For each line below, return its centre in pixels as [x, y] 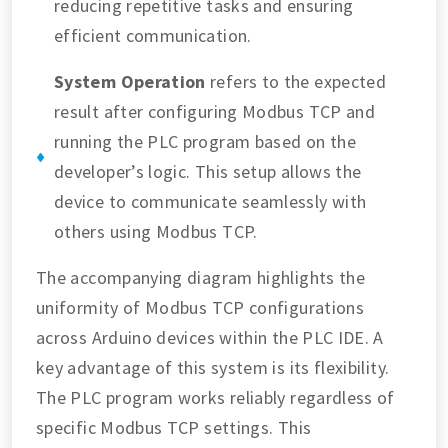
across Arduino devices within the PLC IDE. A [210, 338]
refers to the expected [296, 82]
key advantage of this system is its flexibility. [213, 368]
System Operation [130, 82]
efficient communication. [153, 36]
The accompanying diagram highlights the [201, 278]
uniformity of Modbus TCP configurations [200, 308]
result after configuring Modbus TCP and [215, 112]
